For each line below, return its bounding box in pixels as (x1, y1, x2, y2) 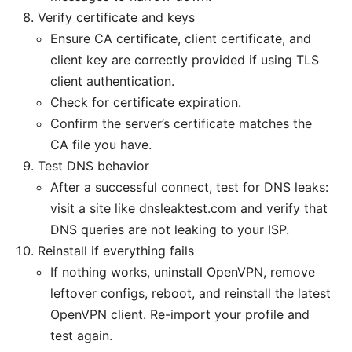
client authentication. (50, 73, 174, 90)
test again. (50, 328, 112, 344)
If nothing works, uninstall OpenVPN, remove (50, 264, 315, 280)
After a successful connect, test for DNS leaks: (50, 179, 328, 196)
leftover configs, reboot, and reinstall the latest (50, 285, 331, 302)
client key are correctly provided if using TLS (50, 52, 319, 68)
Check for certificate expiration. (50, 94, 241, 111)
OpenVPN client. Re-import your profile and (50, 306, 310, 323)
